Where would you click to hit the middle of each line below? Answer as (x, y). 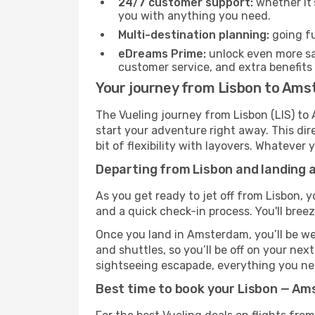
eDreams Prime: (162, 54)
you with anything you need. (194, 16)
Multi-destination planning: (194, 35)
